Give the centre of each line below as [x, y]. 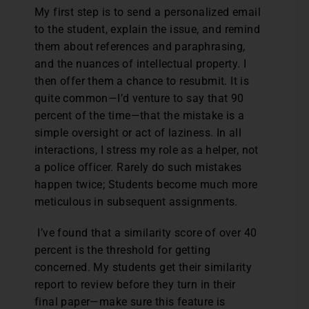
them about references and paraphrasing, [140, 47]
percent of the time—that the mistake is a [140, 116]
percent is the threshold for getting [123, 250]
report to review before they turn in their [135, 285]
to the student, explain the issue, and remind [147, 30]
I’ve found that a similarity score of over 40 [146, 233]
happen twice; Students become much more [146, 185]
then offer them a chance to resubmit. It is [142, 81]
